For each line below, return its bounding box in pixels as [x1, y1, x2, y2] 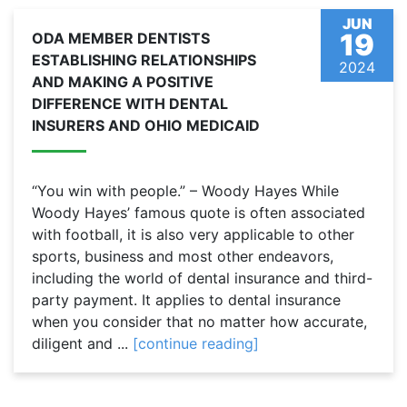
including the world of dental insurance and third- [32, 269, 372, 288]
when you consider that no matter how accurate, [32, 313, 367, 332]
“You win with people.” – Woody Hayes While [32, 182, 339, 201]
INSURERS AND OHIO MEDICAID [32, 116, 260, 135]
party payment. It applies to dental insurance [32, 291, 341, 310]
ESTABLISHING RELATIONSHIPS [32, 51, 256, 70]
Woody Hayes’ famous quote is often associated [32, 203, 365, 223]
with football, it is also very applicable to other [32, 225, 354, 244]
